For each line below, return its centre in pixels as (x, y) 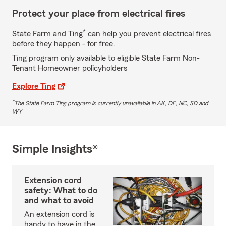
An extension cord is (59, 214)
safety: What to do (61, 190)
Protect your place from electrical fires (99, 13)
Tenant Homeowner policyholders (70, 68)
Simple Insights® (55, 149)
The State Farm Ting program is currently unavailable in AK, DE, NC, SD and (111, 103)
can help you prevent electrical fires (148, 34)
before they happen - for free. (64, 44)
